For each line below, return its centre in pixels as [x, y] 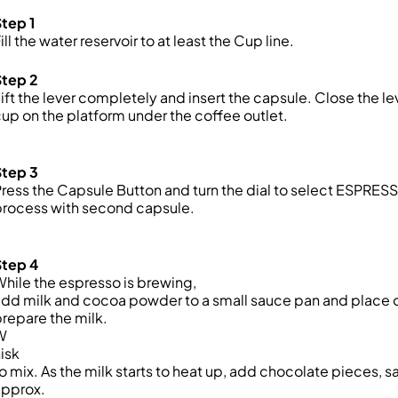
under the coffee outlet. [207, 115]
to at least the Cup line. [216, 40]
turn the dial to [239, 190]
